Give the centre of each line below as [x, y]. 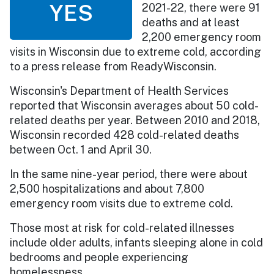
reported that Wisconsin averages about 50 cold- [134, 105]
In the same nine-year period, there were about [129, 174]
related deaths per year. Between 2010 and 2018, [135, 120]
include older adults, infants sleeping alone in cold [136, 242]
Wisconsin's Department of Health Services [119, 91]
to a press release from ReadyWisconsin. [113, 66]
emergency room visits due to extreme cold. [121, 203]
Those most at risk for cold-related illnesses [122, 228]
